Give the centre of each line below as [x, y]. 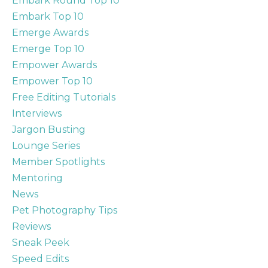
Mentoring [37, 178]
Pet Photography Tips [65, 210]
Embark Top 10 [48, 16]
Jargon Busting [49, 130]
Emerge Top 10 [48, 49]
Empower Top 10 [52, 81]
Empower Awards [54, 65]
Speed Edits [40, 259]
